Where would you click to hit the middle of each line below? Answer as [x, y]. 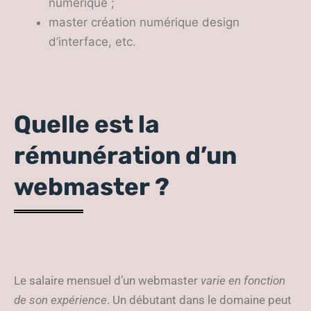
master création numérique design [144, 22]
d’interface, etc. [92, 42]
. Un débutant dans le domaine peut [199, 300]
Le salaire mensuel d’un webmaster [107, 280]
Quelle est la [87, 124]
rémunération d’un [125, 155]
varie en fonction [243, 280]
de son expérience [60, 300]
